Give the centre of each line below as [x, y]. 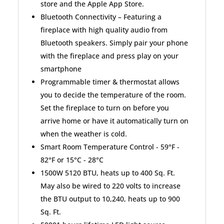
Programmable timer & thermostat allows [110, 81]
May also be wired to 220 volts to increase [111, 185]
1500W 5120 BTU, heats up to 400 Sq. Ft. [108, 172]
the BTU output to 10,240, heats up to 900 [110, 198]
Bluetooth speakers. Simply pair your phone [114, 42]
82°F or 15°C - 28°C [72, 159]
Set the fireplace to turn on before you [105, 107]
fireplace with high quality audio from [104, 29]
